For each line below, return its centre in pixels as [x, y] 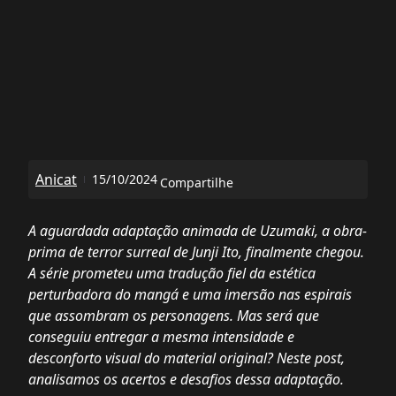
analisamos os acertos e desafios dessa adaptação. [186, 379]
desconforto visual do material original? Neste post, [187, 358]
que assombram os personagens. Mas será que [174, 316]
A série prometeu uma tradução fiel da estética [172, 273]
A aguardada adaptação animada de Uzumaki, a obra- [198, 231]
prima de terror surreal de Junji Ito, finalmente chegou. [196, 252]
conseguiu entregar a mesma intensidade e [161, 337]
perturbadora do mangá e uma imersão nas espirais [190, 294]
